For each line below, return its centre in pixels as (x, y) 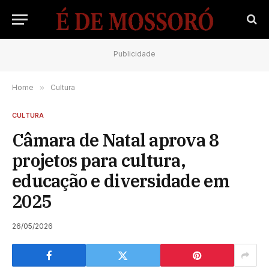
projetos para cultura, (99, 160)
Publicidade (134, 54)
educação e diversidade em (121, 181)
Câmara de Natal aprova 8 (116, 140)
